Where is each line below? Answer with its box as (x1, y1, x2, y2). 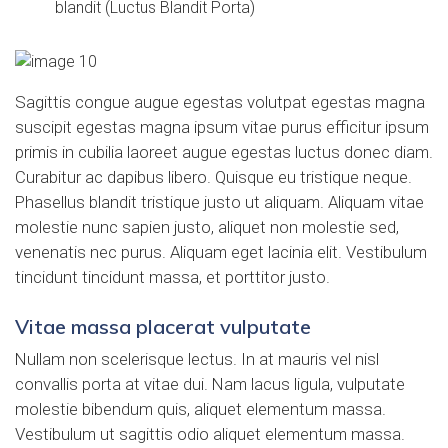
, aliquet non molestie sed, (211, 216, 399, 237)
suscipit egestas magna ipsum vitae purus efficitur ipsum (15, 116, 429, 137)
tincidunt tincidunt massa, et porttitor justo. (15, 266, 330, 287)
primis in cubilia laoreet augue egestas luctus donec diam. (15, 141, 433, 162)
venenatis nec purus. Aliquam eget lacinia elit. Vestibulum (15, 241, 427, 262)
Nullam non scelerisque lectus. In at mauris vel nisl (15, 348, 379, 369)
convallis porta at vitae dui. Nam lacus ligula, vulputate (15, 373, 405, 394)
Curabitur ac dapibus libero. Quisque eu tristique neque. (15, 166, 412, 187)
